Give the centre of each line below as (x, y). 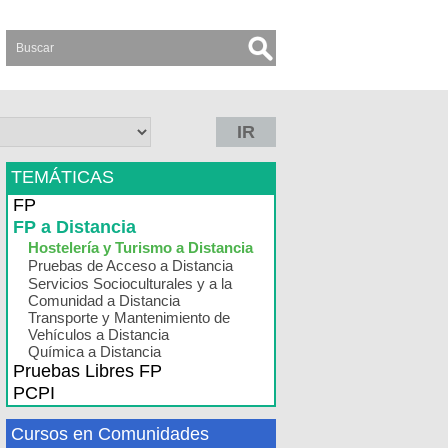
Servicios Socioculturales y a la (130, 283)
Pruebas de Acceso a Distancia (130, 265)
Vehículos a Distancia (98, 334)
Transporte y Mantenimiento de (129, 317)
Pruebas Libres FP (87, 371)
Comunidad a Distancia (104, 300)
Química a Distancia (94, 351)
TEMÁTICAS (62, 177)
